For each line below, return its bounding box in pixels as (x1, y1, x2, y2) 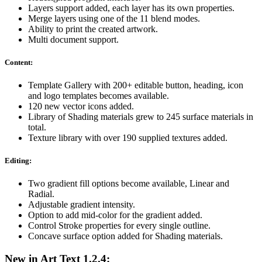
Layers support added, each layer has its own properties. (28, 2, 235, 13)
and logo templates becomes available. (28, 91, 169, 101)
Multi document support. (28, 34, 119, 44)
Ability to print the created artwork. (28, 23, 158, 34)
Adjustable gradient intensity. (28, 199, 135, 210)
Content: (5, 57, 33, 67)
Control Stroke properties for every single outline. (28, 220, 211, 231)
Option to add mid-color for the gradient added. (28, 210, 202, 220)
